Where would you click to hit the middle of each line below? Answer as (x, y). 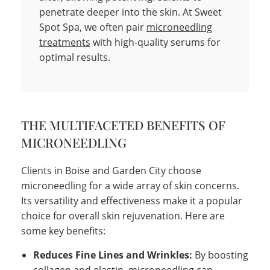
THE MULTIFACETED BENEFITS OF (123, 124)
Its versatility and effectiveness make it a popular (132, 200)
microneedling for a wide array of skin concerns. (130, 185)
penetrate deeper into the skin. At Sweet (130, 12)
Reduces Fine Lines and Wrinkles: (113, 255)
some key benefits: (63, 231)
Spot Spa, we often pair (93, 27)
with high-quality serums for (155, 42)
